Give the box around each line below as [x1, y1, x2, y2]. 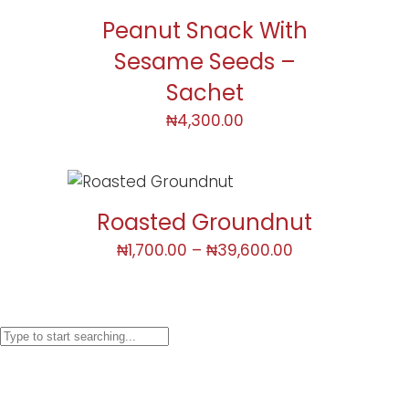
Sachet [165, 77, 244, 108]
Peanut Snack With [101, 15, 308, 46]
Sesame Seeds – [113, 46, 296, 77]
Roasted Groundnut [97, 206, 312, 237]
